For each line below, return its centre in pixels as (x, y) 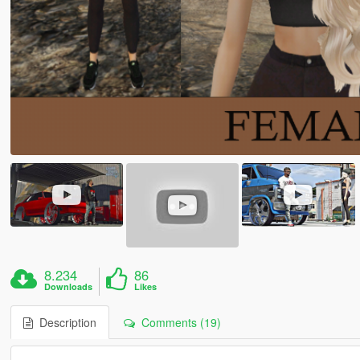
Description (64, 322)
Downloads (69, 286)
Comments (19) (178, 322)
